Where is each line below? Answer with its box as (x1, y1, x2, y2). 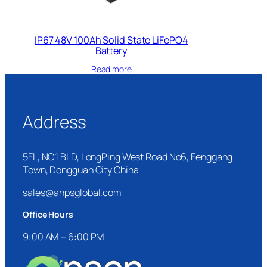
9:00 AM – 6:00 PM (23, 229, 105, 243)
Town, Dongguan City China (23, 163, 139, 177)
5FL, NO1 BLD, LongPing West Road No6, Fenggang (23, 150, 233, 164)
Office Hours (23, 209, 73, 221)
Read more (91, 63, 132, 74)
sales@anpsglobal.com (23, 186, 121, 200)
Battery (95, 44, 128, 57)
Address (23, 110, 87, 133)
